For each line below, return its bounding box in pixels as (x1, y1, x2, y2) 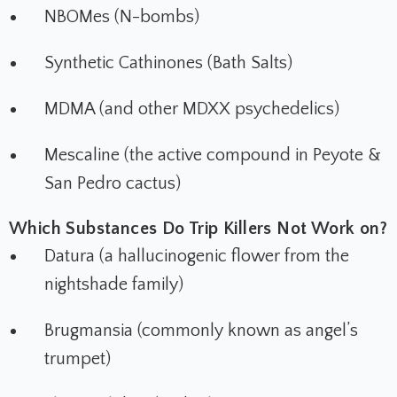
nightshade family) (44, 275, 183, 295)
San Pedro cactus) (44, 174, 181, 194)
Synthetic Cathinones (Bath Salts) (44, 53, 292, 74)
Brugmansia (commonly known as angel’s (44, 321, 358, 341)
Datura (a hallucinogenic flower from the (44, 246, 349, 267)
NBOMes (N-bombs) (44, 7, 199, 27)
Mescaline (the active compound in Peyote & (44, 145, 381, 166)
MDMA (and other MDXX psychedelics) (44, 99, 339, 120)
